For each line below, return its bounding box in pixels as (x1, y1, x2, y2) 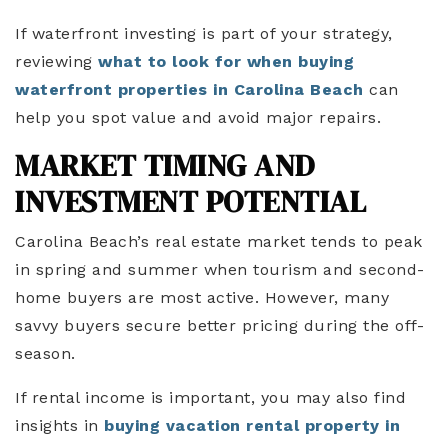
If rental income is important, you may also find (15, 388, 406, 407)
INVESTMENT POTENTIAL (15, 181, 366, 222)
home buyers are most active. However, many (15, 288, 389, 307)
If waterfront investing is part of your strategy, (15, 24, 393, 43)
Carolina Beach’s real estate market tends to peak (15, 232, 423, 251)
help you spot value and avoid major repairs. (15, 108, 381, 127)
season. (15, 344, 76, 363)
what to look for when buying (98, 52, 354, 71)
